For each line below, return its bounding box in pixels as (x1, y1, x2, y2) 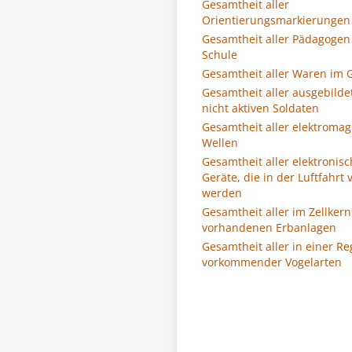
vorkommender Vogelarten (202, 255, 342, 269)
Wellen (202, 135, 238, 150)
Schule (202, 47, 237, 62)
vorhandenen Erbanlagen (202, 220, 336, 235)
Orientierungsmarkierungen (202, 13, 350, 27)
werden (202, 185, 242, 200)
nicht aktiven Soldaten (202, 101, 319, 115)
